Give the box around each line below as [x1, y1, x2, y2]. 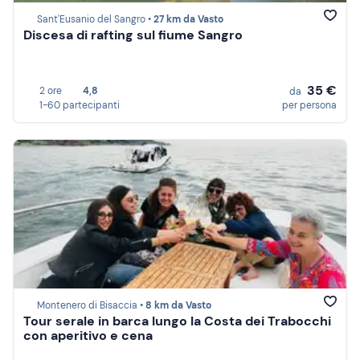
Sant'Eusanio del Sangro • [37, 13, 153, 27]
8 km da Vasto [145, 299, 211, 313]
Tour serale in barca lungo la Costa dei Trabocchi [23, 313, 331, 330]
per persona [282, 99, 337, 112]
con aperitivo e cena [23, 327, 153, 345]
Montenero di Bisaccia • [37, 299, 145, 313]
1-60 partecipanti [39, 99, 120, 112]
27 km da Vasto [153, 13, 223, 27]
